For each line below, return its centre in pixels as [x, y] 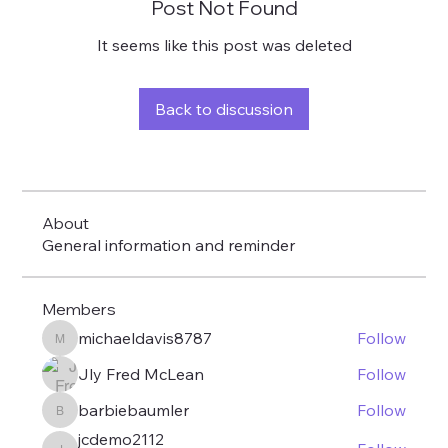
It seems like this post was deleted [224, 45]
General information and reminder [169, 245]
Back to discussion [224, 109]
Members [79, 309]
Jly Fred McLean [141, 374]
